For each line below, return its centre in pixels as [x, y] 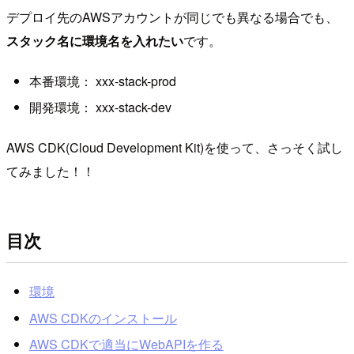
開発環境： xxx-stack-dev [100, 107]
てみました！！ [51, 171]
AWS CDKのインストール [103, 318]
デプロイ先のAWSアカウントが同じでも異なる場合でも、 [172, 17]
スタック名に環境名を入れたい [95, 40]
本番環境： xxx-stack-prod [102, 81]
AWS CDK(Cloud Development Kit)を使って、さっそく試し [175, 147]
